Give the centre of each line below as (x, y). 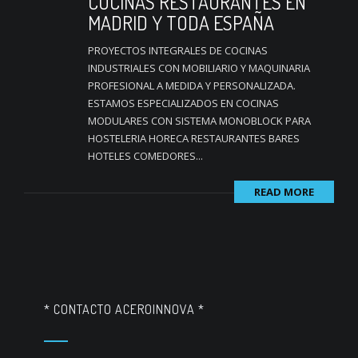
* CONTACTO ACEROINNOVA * (124, 309)
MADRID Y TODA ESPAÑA (181, 23)
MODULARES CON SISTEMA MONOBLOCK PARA (199, 121)
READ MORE (284, 192)
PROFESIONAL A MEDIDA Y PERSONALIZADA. (192, 86)
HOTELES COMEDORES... (145, 156)
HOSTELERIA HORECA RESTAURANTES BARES (194, 138)
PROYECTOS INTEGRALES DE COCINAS (178, 50)
